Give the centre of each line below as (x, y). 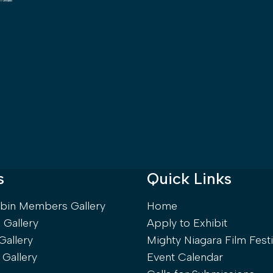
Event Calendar (185, 257)
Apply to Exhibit (187, 223)
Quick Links (190, 178)
